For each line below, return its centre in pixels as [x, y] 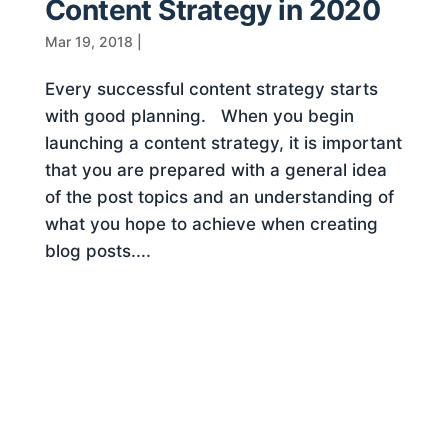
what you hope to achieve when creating [211, 223]
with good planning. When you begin [199, 115]
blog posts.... [97, 250]
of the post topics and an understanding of [219, 196]
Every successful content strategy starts [211, 88]
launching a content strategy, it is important [223, 142]
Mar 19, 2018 [88, 41]
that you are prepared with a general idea [215, 169]
